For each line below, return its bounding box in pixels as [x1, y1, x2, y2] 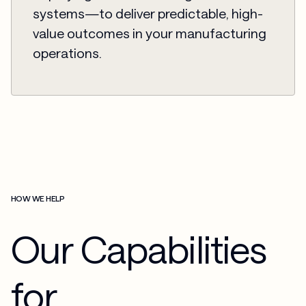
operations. [33, 45, 102, 61]
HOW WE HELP [10, 193, 65, 204]
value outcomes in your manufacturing [33, 25, 267, 42]
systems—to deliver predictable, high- [33, 5, 264, 22]
